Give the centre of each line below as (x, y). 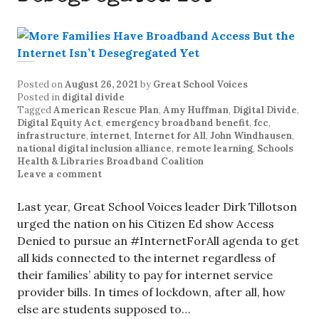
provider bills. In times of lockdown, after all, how (151, 292)
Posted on (41, 84)
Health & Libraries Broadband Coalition (110, 161)
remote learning (214, 148)
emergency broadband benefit (177, 123)
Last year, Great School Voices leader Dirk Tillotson (157, 206)
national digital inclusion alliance (94, 148)
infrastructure (52, 136)
